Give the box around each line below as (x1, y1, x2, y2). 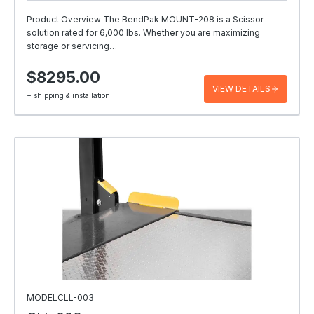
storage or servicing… (27, 40, 117, 51)
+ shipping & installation (27, 91, 110, 100)
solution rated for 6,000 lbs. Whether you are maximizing (27, 27, 260, 38)
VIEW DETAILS (212, 83, 271, 94)
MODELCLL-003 (27, 292, 94, 303)
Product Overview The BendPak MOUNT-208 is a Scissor (27, 13, 264, 25)
